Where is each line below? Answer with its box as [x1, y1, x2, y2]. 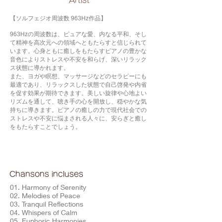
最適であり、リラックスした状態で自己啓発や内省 [10, 81, 147, 88]
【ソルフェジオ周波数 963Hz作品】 [10, 15, 107, 22]
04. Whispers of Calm [10, 208, 77, 217]
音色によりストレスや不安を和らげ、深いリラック [10, 56, 147, 63]
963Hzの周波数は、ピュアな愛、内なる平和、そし [10, 31, 147, 38]
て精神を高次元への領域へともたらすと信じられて [10, 39, 147, 46]
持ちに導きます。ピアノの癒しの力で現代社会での [10, 107, 147, 113]
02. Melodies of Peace [10, 191, 80, 200]
